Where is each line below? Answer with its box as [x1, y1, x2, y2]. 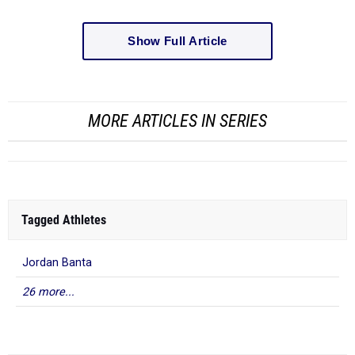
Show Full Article [128, 34, 227, 48]
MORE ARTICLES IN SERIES [88, 110, 267, 131]
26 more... [22, 284, 74, 299]
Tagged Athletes [21, 212, 106, 227]
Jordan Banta [22, 255, 92, 269]
